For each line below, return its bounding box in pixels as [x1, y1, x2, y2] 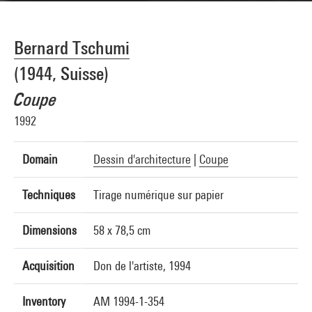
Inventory [22, 294, 65, 309]
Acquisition [22, 258, 75, 273]
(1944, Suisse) [14, 63, 109, 84]
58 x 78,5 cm [93, 223, 150, 237]
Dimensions [22, 223, 77, 237]
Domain [22, 152, 58, 166]
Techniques [22, 187, 75, 202]
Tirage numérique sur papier [93, 187, 224, 202]
